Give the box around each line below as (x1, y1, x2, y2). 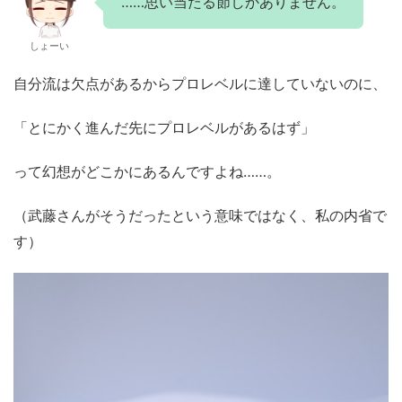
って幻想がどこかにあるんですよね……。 (13, 162, 281, 181)
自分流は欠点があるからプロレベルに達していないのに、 (13, 74, 387, 93)
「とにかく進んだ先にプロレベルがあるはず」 (13, 118, 315, 137)
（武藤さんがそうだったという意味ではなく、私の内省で (13, 206, 387, 225)
